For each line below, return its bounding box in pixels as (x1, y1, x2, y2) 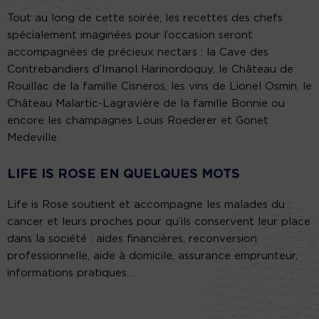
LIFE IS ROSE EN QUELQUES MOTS (7, 168, 240, 182)
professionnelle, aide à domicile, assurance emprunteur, (7, 251, 298, 262)
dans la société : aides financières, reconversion (7, 234, 257, 245)
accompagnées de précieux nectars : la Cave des (7, 47, 268, 58)
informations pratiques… (7, 268, 135, 279)
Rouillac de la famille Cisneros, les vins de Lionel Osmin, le (7, 81, 312, 93)
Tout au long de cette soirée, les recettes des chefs (7, 13, 283, 24)
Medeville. (7, 132, 59, 144)
